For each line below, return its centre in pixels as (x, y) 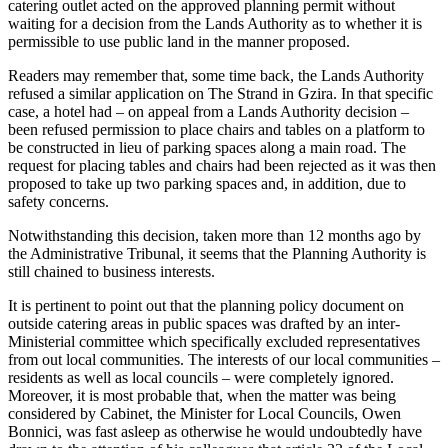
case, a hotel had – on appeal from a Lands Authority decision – (208, 111)
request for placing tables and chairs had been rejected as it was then (222, 165)
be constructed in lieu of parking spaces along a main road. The (207, 147)
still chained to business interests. (111, 271)
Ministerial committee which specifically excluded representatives (214, 341)
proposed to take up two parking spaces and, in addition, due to (207, 183)
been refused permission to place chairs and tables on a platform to (216, 129)
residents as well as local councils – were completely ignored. (201, 377)
